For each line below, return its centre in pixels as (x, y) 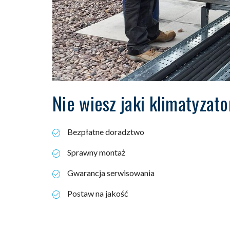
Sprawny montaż (96, 152)
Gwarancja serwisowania (111, 173)
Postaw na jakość (98, 194)
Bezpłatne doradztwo (106, 132)
